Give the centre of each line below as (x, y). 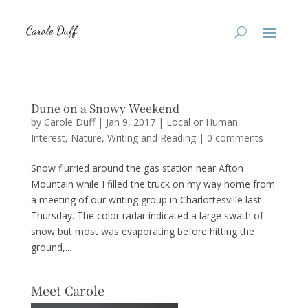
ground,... (51, 247)
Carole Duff (69, 122)
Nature (86, 138)
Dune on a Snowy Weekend (105, 108)
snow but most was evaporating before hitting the (142, 231)
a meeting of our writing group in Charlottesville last (146, 200)
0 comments (235, 138)
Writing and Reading (151, 138)
